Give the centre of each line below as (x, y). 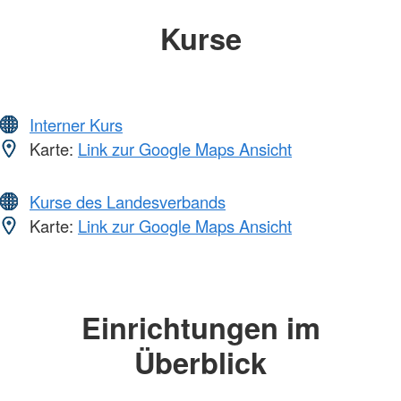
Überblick (200, 363)
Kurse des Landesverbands (128, 202)
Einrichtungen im (200, 328)
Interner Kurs (76, 125)
